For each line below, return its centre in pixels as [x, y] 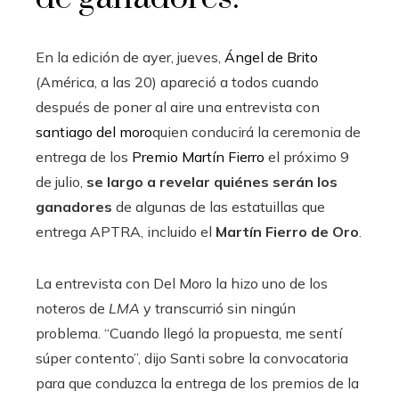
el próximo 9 [307, 156]
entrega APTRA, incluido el [124, 231]
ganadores [76, 206]
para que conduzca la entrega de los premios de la [197, 383]
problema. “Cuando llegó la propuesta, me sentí [189, 333]
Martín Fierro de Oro [285, 231]
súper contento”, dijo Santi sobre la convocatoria [192, 358]
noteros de [72, 308]
